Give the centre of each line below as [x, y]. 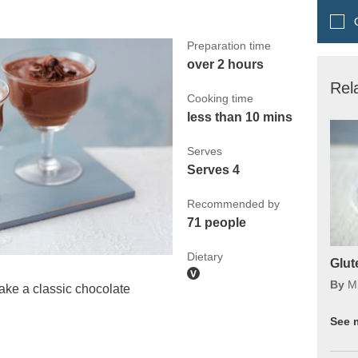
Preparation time [229, 45]
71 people [216, 222]
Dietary [205, 256]
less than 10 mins [239, 117]
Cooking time [220, 98]
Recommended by [233, 203]
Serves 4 [213, 169]
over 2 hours [225, 64]
